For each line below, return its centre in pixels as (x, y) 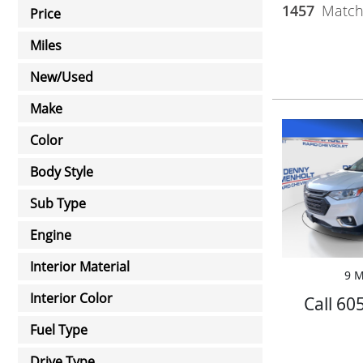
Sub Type (58, 203)
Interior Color (71, 298)
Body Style (62, 172)
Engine (51, 235)
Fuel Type (59, 330)
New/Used (62, 77)
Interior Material (80, 267)
